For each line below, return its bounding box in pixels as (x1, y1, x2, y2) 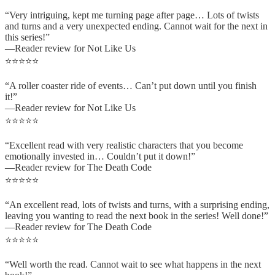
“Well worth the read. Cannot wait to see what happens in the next (5, 258, 261, 269)
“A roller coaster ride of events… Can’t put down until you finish (5, 80, 257, 91)
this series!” (5, 31, 50, 42)
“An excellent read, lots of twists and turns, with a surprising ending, (5, 199, 269, 210)
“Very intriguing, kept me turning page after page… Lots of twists (5, 9, 259, 20)
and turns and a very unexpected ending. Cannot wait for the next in (5, 20, 268, 31)
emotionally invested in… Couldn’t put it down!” (5, 150, 195, 161)
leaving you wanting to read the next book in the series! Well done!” (5, 210, 268, 221)
